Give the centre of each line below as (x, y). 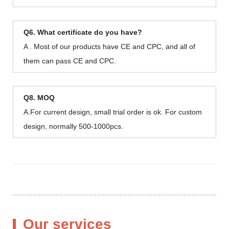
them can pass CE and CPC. (70, 61)
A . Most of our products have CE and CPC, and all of (109, 46)
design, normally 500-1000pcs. (73, 126)
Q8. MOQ (39, 97)
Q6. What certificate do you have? (83, 32)
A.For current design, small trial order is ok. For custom (113, 112)
